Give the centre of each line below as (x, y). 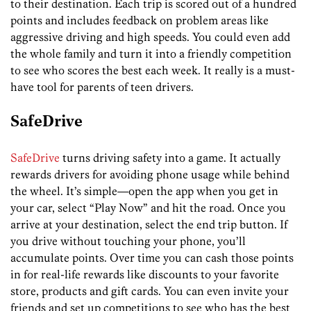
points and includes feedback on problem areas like (140, 20)
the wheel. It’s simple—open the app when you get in (144, 191)
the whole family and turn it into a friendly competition (151, 54)
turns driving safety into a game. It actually (170, 158)
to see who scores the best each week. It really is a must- (153, 70)
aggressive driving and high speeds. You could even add (150, 37)
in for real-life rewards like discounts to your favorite (145, 275)
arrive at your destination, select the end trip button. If (149, 225)
